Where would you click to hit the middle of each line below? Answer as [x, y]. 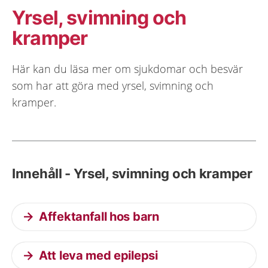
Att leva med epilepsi [98, 255]
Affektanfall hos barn [99, 217]
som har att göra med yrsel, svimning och [113, 86]
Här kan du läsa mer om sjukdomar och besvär [127, 69]
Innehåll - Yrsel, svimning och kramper [132, 173]
